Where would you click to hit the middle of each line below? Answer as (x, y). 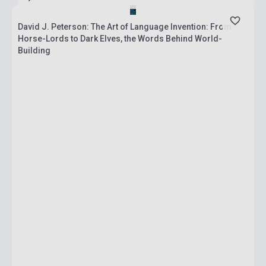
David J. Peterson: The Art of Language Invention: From (125, 27)
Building (34, 50)
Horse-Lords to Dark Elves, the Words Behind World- (120, 39)
